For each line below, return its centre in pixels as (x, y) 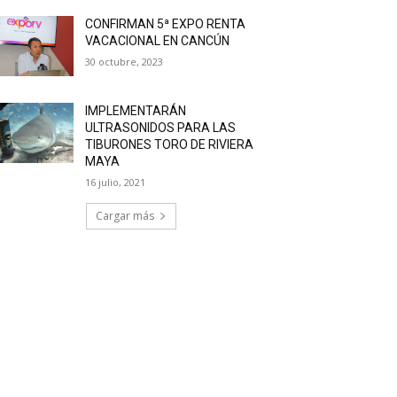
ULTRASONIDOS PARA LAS (161, 127)
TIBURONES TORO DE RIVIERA (170, 144)
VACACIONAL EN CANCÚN (158, 40)
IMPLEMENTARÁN (136, 110)
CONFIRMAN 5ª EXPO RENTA (166, 23)
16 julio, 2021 (116, 182)
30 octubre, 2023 (125, 61)
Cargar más (125, 215)
